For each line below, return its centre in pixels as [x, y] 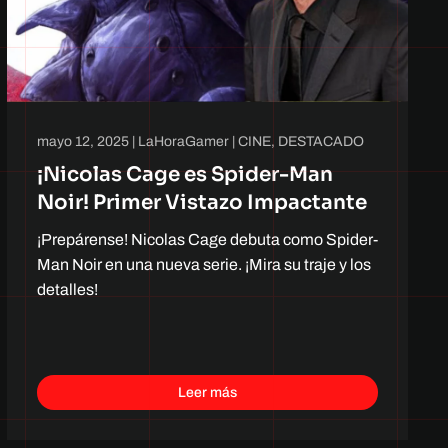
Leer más [207, 392]
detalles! [67, 289]
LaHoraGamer [183, 141]
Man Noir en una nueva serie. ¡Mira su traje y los [203, 264]
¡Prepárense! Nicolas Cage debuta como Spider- [207, 239]
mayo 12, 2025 [82, 141]
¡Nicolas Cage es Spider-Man [184, 174]
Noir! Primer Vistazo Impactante [201, 202]
